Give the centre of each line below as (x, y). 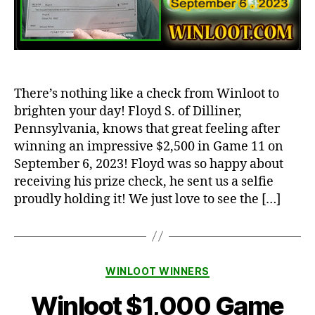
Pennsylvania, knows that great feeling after (147, 129)
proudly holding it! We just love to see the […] (147, 199)
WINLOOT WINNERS (157, 271)
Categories (188, 268)
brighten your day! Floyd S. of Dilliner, (128, 111)
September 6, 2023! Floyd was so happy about (149, 164)
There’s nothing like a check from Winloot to (147, 94)
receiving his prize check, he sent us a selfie (144, 181)
